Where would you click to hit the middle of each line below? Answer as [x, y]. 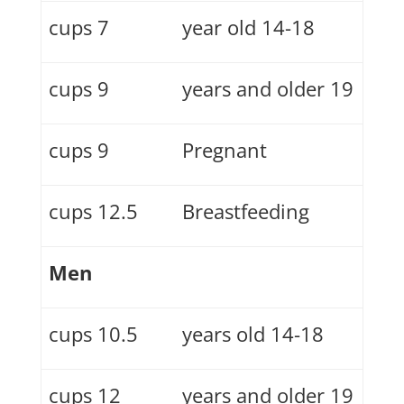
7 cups [104, 27]
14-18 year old [289, 27]
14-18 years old [298, 334]
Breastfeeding [246, 211]
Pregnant [225, 150]
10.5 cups [118, 334]
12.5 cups [118, 211]
